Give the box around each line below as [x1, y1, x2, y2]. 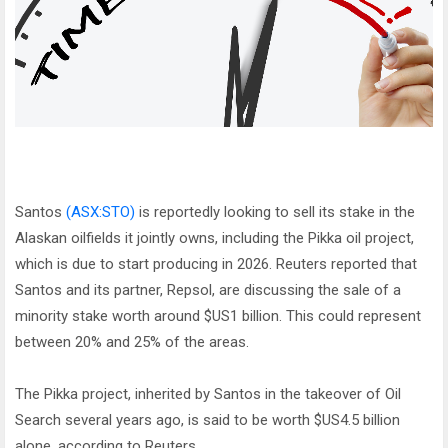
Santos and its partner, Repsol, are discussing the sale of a [15, 281, 401, 300]
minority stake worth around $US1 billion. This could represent [15, 307, 421, 326]
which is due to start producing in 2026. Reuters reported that [15, 255, 417, 274]
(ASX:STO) [66, 203, 135, 222]
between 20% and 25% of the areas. [15, 333, 249, 352]
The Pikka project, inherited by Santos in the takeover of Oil [15, 385, 401, 404]
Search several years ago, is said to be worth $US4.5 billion [15, 411, 400, 430]
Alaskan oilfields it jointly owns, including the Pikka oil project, [15, 229, 414, 248]
